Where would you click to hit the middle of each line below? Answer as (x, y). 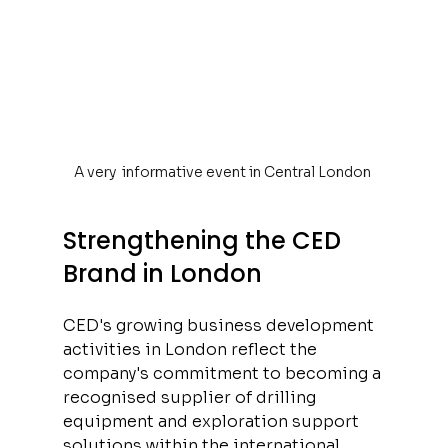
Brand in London (162, 273)
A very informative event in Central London (223, 171)
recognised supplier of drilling (191, 397)
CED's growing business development (220, 325)
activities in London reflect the (191, 349)
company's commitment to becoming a (223, 373)
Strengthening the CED (204, 240)
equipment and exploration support (212, 421)
